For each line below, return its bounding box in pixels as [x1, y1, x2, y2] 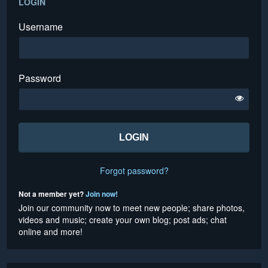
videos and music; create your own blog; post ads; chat [19, 213, 227, 226]
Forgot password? [99, 164, 169, 176]
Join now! [86, 188, 118, 199]
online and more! [19, 225, 83, 237]
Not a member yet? [19, 188, 86, 199]
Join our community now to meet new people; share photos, [19, 201, 245, 214]
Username [19, 19, 63, 33]
